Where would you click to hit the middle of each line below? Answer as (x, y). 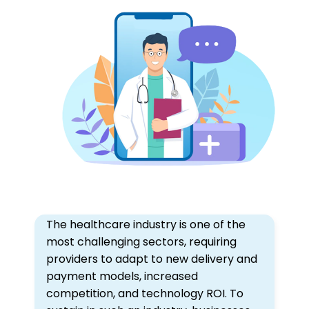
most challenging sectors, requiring (141, 241)
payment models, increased (122, 276)
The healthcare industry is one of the (146, 224)
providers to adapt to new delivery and (152, 259)
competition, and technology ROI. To (145, 293)
